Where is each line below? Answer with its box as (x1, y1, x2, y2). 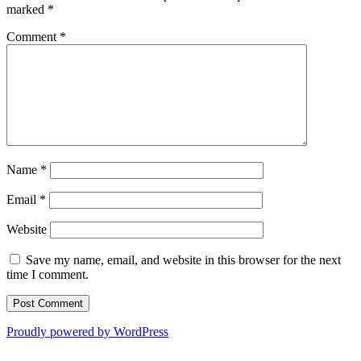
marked (6, 2, 48, 16)
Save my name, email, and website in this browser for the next (26, 252, 341, 267)
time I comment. (6, 267, 89, 281)
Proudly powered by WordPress (6, 324, 168, 338)
